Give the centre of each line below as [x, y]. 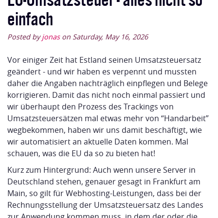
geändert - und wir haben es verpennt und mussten [102, 72]
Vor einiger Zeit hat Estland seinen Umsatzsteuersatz [104, 60]
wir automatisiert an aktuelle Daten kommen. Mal [98, 142]
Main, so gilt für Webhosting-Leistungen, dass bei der [104, 193]
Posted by [25, 37]
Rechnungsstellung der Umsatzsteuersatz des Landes [105, 205]
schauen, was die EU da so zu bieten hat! [81, 154]
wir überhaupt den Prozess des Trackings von [91, 107]
